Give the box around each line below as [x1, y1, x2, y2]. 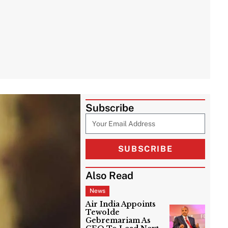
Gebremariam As [85, 216, 151, 225]
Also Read [85, 169, 134, 182]
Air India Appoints [85, 199, 156, 209]
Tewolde [85, 208, 120, 217]
